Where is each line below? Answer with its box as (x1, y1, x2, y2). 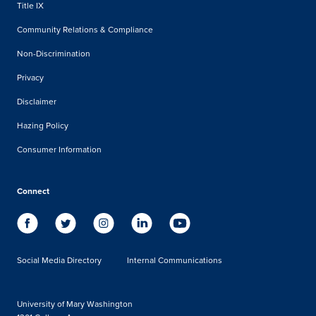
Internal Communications (127, 254, 222, 266)
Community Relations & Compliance (17, 23, 153, 35)
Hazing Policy (17, 119, 68, 131)
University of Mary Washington (17, 298, 133, 310)
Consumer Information (17, 143, 102, 155)
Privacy (17, 71, 44, 83)
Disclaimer (17, 95, 56, 107)
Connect (17, 185, 49, 197)
